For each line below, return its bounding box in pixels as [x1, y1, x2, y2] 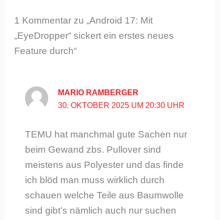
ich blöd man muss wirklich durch [25, 174, 165, 185]
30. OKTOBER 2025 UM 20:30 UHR [58, 101, 185, 110]
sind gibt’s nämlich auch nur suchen [25, 205, 176, 216]
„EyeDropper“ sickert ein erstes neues [14, 30, 174, 41]
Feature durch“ [14, 46, 77, 56]
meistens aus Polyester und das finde [25, 159, 184, 170]
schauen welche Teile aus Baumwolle [25, 190, 184, 200]
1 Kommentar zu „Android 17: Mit [14, 15, 153, 26]
